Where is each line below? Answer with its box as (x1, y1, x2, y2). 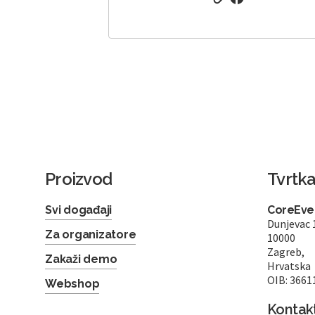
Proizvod (45, 169, 112, 190)
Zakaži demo (45, 252, 117, 266)
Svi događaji (45, 203, 112, 217)
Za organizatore (45, 228, 136, 242)
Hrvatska (267, 259, 311, 274)
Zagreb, (267, 245, 304, 259)
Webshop (45, 277, 100, 291)
